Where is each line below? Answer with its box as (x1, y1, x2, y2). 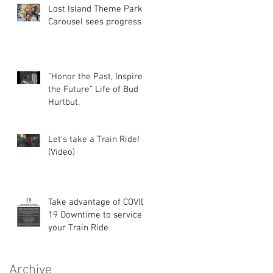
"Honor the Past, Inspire (48, 71, 143, 82)
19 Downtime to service (48, 209, 142, 221)
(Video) (48, 146, 75, 158)
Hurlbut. (48, 96, 80, 108)
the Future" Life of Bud (48, 83, 138, 95)
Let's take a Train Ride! (48, 133, 140, 145)
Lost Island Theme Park (48, 3, 143, 15)
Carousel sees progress (48, 16, 141, 27)
